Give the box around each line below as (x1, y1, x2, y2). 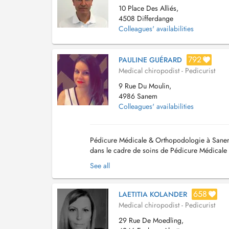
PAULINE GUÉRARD (119, 55, 182, 65)
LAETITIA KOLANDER (119, 189, 187, 199)
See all (90, 161, 110, 171)
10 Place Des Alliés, (119, 3, 178, 13)
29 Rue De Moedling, (119, 215, 184, 225)
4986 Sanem (119, 91, 157, 101)
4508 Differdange (119, 13, 173, 24)
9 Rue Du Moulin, (119, 81, 171, 91)
